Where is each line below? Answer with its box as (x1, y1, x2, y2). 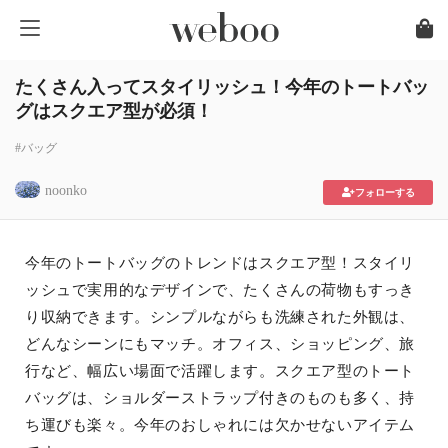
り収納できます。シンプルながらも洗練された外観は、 (25, 309, 416, 325)
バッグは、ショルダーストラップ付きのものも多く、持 (25, 390, 416, 406)
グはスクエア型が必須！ (15, 101, 213, 121)
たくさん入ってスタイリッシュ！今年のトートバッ (15, 77, 429, 97)
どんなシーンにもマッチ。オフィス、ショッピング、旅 (25, 336, 416, 352)
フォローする (354, 187, 415, 198)
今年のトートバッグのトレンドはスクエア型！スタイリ (25, 255, 416, 271)
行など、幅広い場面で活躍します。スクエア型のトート (25, 363, 415, 379)
